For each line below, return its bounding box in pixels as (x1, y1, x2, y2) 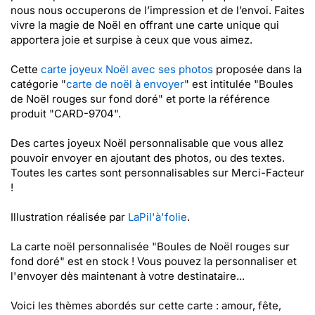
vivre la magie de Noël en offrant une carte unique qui (11, 18, 279, 32)
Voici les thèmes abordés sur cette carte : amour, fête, (11, 299, 281, 312)
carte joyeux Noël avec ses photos (41, 63, 213, 76)
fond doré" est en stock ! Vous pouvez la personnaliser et (11, 255, 297, 268)
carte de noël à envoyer (66, 77, 184, 91)
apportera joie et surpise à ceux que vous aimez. (11, 33, 252, 46)
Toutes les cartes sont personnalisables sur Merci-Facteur (11, 166, 304, 179)
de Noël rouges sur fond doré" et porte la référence (11, 92, 270, 105)
